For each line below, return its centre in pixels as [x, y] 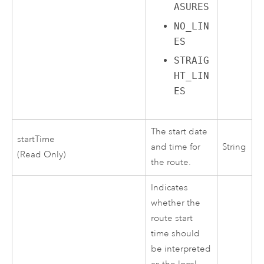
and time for [176, 147]
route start [172, 219]
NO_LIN [192, 26]
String [234, 147]
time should [176, 234]
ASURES [192, 7]
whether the [176, 203]
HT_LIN [192, 76]
